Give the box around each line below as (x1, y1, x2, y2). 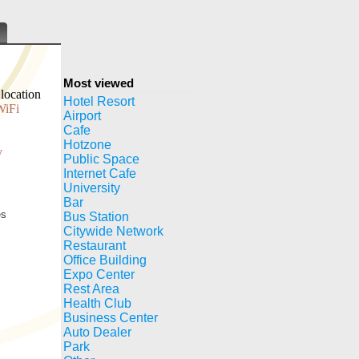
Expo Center (63, 268, 135, 281)
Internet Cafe (63, 167, 136, 180)
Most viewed (63, 76, 134, 90)
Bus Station (63, 210, 129, 224)
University (63, 181, 120, 195)
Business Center (63, 311, 158, 325)
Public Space (63, 152, 139, 166)
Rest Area (63, 282, 119, 296)
